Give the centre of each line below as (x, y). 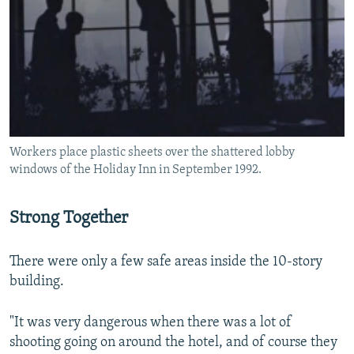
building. (37, 282)
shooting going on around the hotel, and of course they (173, 343)
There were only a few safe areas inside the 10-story (166, 262)
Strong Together (69, 219)
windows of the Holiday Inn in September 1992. (136, 170)
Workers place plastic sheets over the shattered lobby (152, 153)
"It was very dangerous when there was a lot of (151, 323)
